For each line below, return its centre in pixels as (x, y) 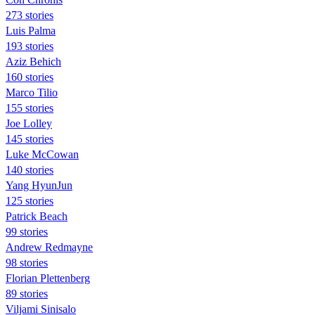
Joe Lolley (29, 123)
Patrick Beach (37, 216)
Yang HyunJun (39, 185)
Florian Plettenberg (48, 278)
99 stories (27, 231)
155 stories (30, 108)
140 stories (30, 169)
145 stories (30, 139)
